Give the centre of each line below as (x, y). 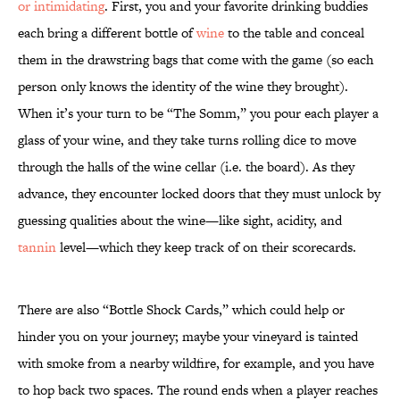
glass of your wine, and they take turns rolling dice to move (187, 140)
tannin (37, 247)
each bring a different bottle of (107, 33)
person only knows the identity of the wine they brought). (183, 87)
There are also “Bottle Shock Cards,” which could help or (181, 310)
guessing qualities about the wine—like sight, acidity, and (180, 221)
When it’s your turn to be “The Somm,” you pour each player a (198, 113)
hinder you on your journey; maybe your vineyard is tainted (188, 337)
